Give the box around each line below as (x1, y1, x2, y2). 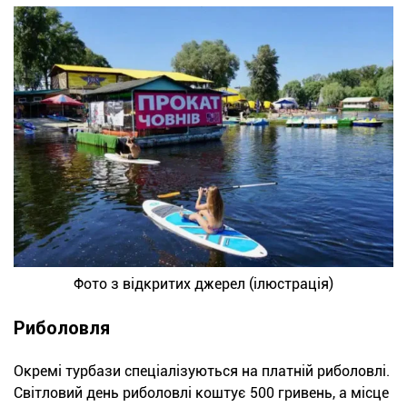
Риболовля (14, 317, 110, 340)
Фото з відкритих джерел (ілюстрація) (74, 275, 333, 293)
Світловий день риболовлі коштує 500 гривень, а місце (14, 384, 389, 402)
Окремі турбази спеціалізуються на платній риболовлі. (14, 362, 390, 381)
